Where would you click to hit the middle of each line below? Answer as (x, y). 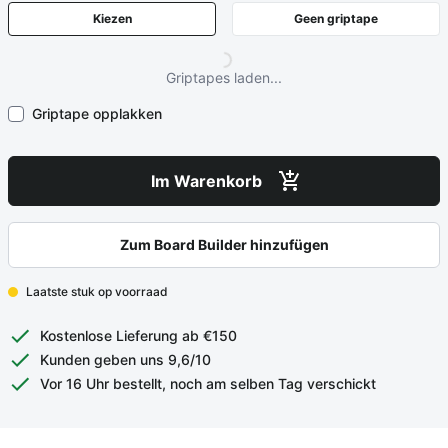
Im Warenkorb (206, 181)
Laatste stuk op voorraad (97, 291)
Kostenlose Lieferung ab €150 (138, 335)
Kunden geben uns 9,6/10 (125, 359)
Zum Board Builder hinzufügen (224, 244)
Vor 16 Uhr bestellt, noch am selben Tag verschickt (208, 383)
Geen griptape (336, 18)
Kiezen (112, 18)
